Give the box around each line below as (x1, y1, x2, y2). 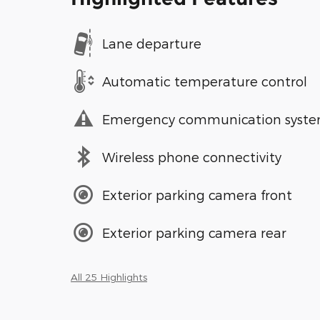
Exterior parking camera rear (102, 224, 286, 240)
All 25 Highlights (71, 271, 147, 284)
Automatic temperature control (102, 73, 307, 89)
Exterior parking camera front (102, 186, 292, 202)
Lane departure (102, 35, 201, 51)
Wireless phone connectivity (102, 149, 281, 164)
